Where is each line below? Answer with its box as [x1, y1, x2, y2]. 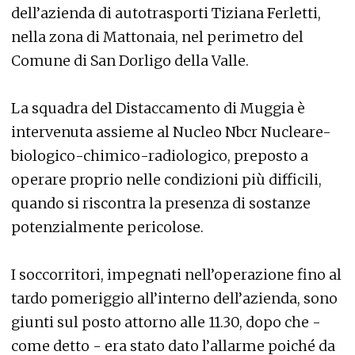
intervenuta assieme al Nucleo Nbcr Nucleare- [11, 123, 331, 142]
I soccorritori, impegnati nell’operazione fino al [11, 265, 342, 284]
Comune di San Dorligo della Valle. [11, 52, 249, 71]
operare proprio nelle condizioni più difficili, [11, 170, 322, 189]
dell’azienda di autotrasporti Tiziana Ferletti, [11, 4, 321, 23]
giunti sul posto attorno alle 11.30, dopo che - [11, 313, 321, 332]
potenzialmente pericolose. [11, 218, 204, 237]
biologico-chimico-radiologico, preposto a [11, 147, 308, 166]
